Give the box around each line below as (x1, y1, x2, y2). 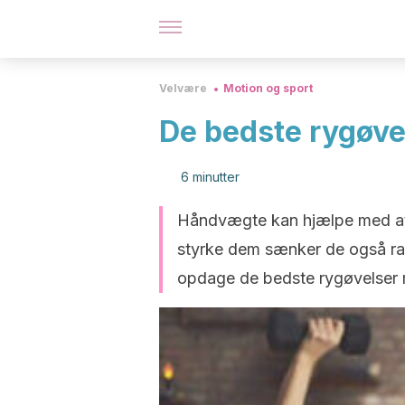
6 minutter (181, 169, 240, 184)
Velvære (159, 81, 207, 95)
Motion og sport (223, 81, 313, 95)
